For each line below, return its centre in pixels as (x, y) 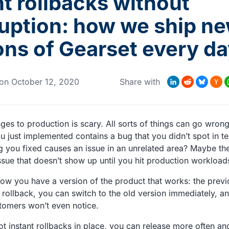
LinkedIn (173, 76)
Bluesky (202, 76)
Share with (140, 82)
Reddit (188, 76)
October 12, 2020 (45, 82)
